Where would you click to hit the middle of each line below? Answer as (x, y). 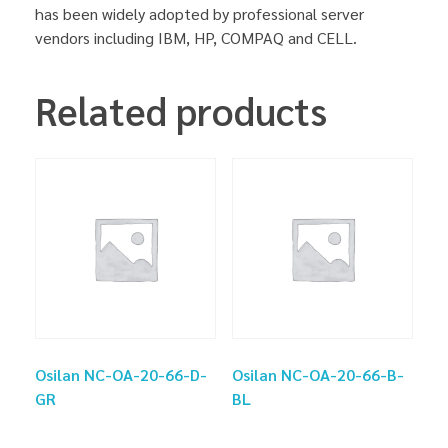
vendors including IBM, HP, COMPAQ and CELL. (196, 37)
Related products (181, 109)
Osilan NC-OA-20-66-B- (317, 375)
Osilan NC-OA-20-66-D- (121, 375)
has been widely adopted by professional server (199, 13)
